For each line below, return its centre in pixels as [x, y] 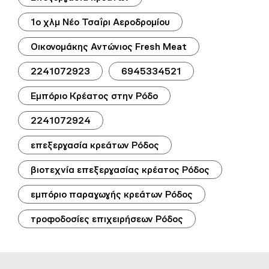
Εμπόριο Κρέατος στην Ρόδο [94, 95]
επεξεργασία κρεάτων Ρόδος [95, 145]
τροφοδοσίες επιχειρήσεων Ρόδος [107, 219]
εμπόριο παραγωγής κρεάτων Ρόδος [112, 194]
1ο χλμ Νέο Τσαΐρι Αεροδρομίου [100, 22]
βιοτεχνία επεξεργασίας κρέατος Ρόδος [120, 169]
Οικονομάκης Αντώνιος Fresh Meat [109, 46]
